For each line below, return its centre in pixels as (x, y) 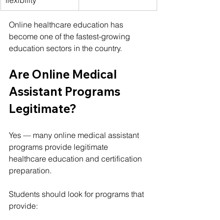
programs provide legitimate (59, 147)
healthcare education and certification (76, 158)
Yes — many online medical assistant (75, 135)
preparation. (30, 170)
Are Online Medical (64, 74)
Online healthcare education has (67, 24)
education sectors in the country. (65, 48)
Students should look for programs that (77, 194)
